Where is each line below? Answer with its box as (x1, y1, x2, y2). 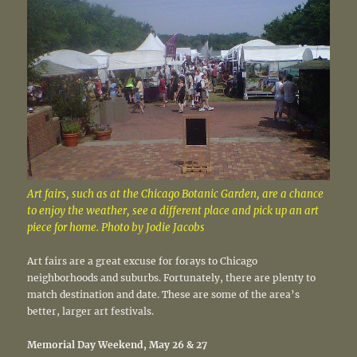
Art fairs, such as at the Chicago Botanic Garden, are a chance (27, 186, 324, 201)
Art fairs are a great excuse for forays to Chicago (27, 254, 258, 267)
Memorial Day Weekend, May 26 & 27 (27, 338, 208, 351)
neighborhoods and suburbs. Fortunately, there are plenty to (27, 271, 316, 284)
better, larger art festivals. (27, 304, 155, 317)
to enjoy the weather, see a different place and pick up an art (27, 203, 320, 218)
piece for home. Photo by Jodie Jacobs (27, 220, 206, 234)
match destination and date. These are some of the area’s (27, 288, 300, 300)
